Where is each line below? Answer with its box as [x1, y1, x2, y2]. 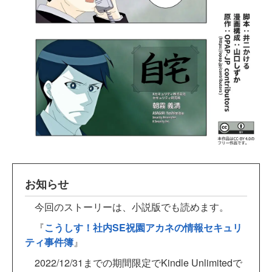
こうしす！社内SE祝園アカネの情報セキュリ [44, 220, 242, 234]
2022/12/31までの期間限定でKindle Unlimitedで [25, 255, 242, 270]
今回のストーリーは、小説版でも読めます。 [25, 199, 229, 214]
